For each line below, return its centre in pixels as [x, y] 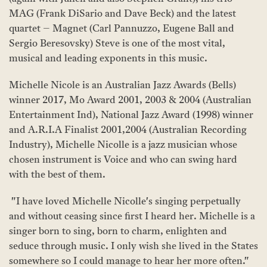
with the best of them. [57, 175]
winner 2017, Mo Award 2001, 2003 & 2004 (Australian [130, 101]
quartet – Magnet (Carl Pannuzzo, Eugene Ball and [122, 29]
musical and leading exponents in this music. [108, 59]
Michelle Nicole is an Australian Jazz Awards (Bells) [122, 86]
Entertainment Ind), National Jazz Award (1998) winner [131, 116]
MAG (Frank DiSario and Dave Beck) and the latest [122, 14]
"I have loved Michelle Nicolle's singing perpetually [125, 202]
